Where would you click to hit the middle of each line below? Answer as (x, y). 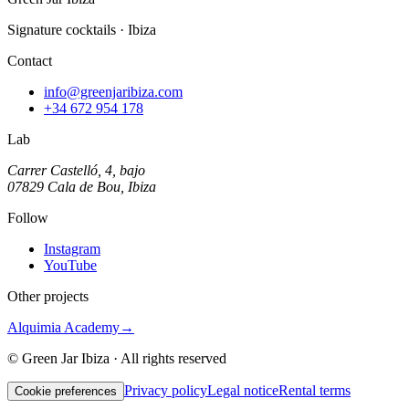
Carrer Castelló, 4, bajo (76, 170)
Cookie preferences (66, 391)
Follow (28, 217)
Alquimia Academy (63, 327)
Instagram (72, 248)
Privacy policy (166, 390)
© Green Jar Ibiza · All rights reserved (117, 358)
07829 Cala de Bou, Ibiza (82, 186)
